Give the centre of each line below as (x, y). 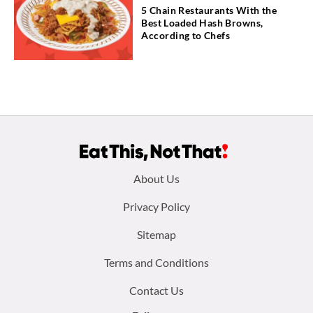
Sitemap (156, 234)
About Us (156, 178)
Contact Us (156, 290)
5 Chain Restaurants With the (209, 10)
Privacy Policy (156, 206)
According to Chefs (186, 36)
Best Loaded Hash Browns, (202, 23)
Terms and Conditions (156, 262)
